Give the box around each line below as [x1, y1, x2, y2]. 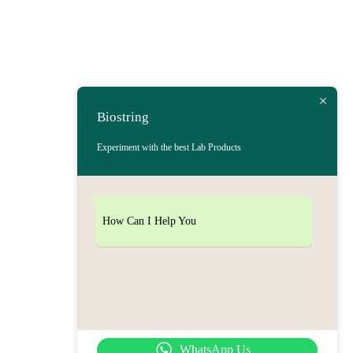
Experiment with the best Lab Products [97, 141, 241, 153]
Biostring [97, 109, 149, 124]
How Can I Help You [102, 214, 196, 227]
